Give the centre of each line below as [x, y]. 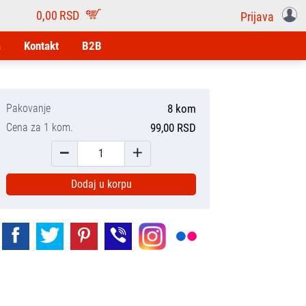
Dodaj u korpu [101, 184]
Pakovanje [28, 108]
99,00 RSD [173, 128]
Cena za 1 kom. [40, 127]
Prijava [258, 17]
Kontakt [41, 46]
